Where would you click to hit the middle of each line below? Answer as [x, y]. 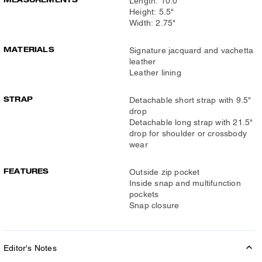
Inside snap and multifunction [185, 183]
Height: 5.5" [152, 12]
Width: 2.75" [153, 23]
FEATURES [26, 171]
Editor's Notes [30, 248]
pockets [144, 194]
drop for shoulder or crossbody [188, 133]
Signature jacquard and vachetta [192, 50]
